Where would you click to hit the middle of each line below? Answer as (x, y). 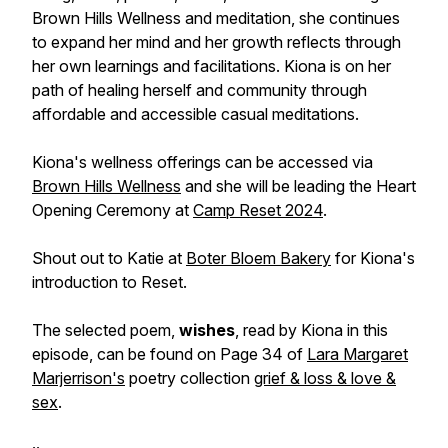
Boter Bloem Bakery (258, 258)
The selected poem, (105, 330)
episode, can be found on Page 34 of (169, 354)
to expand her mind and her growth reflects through (216, 42)
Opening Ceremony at (112, 210)
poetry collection (189, 378)
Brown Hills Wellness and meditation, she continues (216, 18)
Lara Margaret (357, 354)
